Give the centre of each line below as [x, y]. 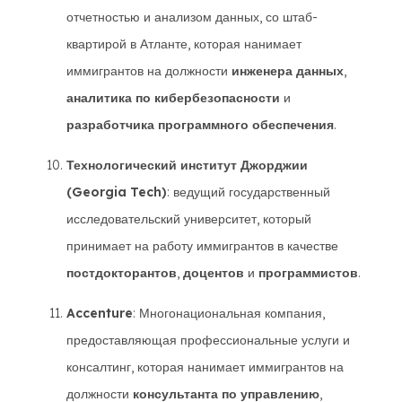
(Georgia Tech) [117, 192]
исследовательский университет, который [189, 219]
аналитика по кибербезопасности [173, 98]
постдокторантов [122, 273]
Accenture [100, 313]
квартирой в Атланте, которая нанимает [184, 44]
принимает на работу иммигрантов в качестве [202, 246]
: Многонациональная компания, [229, 313]
